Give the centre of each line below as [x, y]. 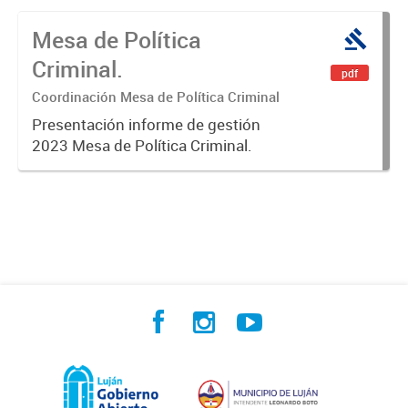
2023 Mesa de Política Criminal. [142, 146]
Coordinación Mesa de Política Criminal [156, 97]
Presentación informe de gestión [146, 125]
